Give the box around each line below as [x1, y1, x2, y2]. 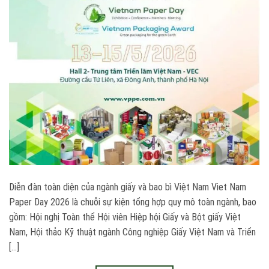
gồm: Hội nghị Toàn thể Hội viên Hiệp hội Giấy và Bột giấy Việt [9, 211, 241, 223]
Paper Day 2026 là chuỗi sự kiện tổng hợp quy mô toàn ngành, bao [9, 196, 256, 208]
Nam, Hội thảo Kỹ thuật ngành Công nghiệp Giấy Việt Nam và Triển [9, 226, 256, 238]
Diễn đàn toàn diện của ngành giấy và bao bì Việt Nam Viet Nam [9, 181, 246, 193]
